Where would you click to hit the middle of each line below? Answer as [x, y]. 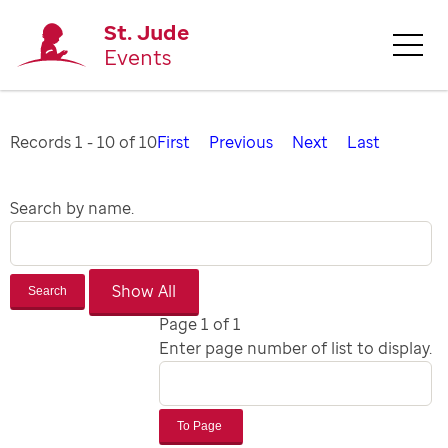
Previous [241, 142]
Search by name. [72, 207]
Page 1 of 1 [200, 323]
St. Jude [147, 32]
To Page [200, 425]
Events [138, 57]
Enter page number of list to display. [295, 347]
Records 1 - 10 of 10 [83, 142]
